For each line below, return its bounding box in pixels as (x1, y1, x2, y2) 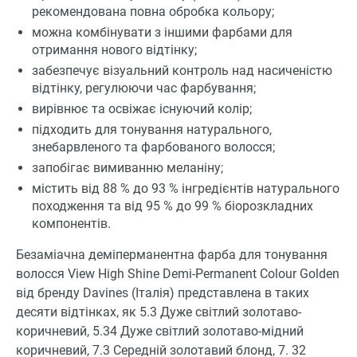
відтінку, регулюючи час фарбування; (32, 80, 256, 96)
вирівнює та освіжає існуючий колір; (32, 101, 252, 117)
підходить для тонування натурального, (32, 122, 272, 138)
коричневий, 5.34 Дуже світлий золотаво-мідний (16, 324, 304, 339)
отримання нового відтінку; (32, 42, 197, 58)
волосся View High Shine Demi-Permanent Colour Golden (16, 266, 339, 282)
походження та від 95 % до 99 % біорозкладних (32, 198, 313, 214)
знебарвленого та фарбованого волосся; (32, 139, 275, 155)
